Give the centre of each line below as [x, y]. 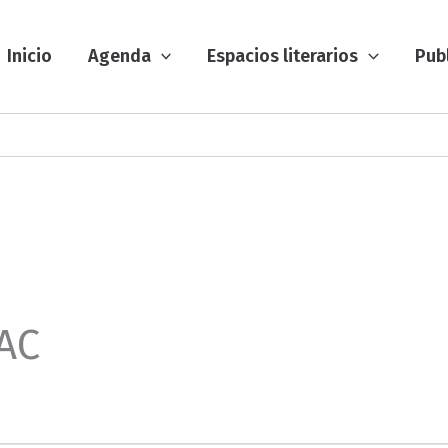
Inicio [29, 56]
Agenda [119, 56]
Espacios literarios [283, 56]
